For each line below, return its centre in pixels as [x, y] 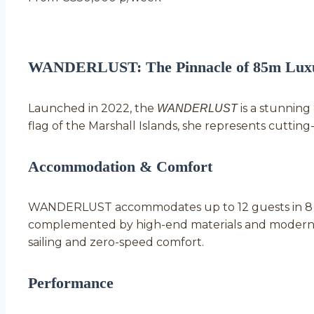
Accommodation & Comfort [120, 166]
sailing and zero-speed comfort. [116, 242]
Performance [71, 283]
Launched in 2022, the [93, 108]
